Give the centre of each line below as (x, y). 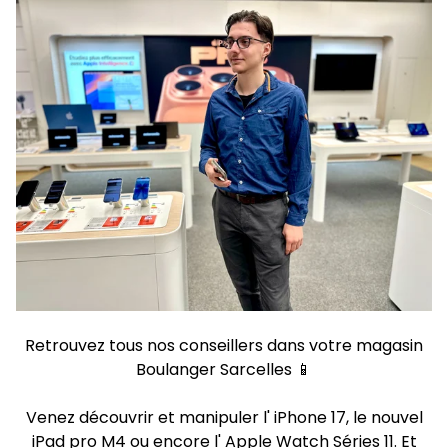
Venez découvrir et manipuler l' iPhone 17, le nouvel (224, 417)
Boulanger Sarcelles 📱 (224, 369)
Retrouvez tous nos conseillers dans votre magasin (224, 345)
